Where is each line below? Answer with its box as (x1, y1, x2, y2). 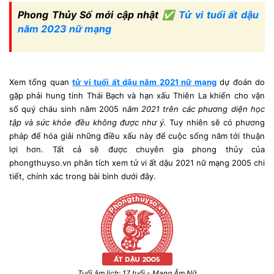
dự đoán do (216, 77, 265, 87)
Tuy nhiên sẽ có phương (169, 117, 265, 127)
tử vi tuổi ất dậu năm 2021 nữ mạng (72, 77, 217, 87)
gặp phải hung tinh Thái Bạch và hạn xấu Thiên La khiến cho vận (9, 91, 265, 100)
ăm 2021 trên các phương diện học (127, 104, 265, 114)
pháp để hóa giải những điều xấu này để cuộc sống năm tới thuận (9, 131, 265, 141)
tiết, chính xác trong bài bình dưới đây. (9, 171, 158, 181)
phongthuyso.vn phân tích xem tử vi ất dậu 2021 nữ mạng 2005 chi (9, 158, 265, 168)
